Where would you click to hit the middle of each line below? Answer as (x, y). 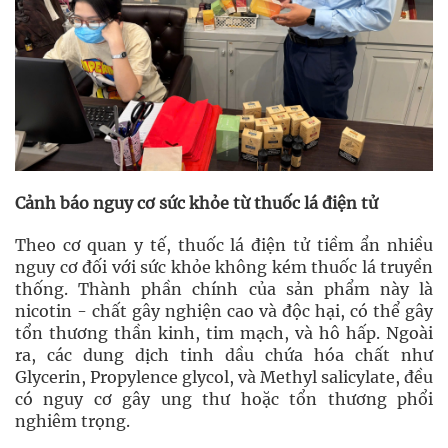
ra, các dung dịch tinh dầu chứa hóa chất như (224, 355)
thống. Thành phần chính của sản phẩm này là (224, 289)
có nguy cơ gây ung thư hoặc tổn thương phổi (224, 399)
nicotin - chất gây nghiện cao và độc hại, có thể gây (224, 311)
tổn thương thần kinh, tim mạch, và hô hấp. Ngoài (224, 333)
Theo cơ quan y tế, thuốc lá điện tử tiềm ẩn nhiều (224, 245)
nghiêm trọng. (72, 421)
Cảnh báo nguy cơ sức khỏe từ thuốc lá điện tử (196, 202)
